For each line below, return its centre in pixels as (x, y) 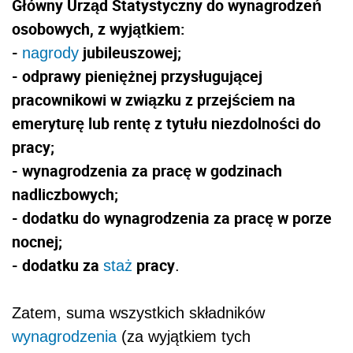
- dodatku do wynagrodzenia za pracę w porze (172, 217)
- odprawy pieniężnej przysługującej (137, 76)
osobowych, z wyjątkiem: (98, 28)
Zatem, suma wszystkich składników (138, 312)
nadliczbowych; (67, 194)
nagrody (50, 52)
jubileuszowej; (130, 52)
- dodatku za (58, 265)
